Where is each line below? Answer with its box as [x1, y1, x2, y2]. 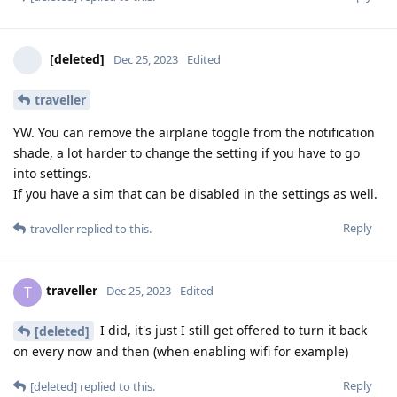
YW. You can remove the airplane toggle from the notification [13, 123, 375, 141]
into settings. [13, 164, 91, 182]
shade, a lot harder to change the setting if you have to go [13, 144, 360, 161]
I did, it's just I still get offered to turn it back [97, 321, 367, 339]
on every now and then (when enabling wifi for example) [13, 343, 348, 361]
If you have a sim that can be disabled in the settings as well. [13, 184, 378, 202]
